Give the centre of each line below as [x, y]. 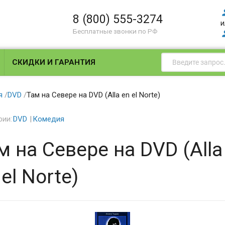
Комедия [48, 119]
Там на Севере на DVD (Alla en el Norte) [93, 95]
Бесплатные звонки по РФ [116, 31]
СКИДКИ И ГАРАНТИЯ [54, 62]
